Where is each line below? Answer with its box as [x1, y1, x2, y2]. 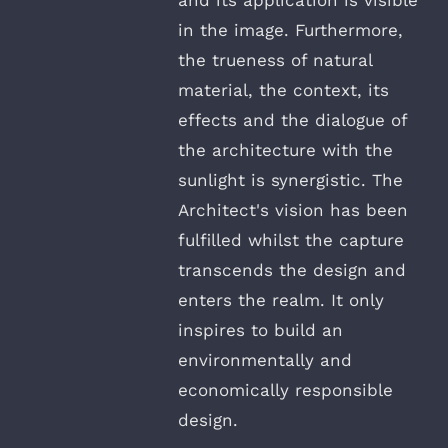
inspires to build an [178, 319, 343, 340]
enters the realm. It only [178, 289, 384, 310]
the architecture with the [178, 139, 393, 160]
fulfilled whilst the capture [178, 229, 404, 250]
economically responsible [178, 379, 393, 400]
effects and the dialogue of [178, 109, 407, 130]
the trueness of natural [178, 49, 372, 70]
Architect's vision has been [178, 199, 408, 220]
